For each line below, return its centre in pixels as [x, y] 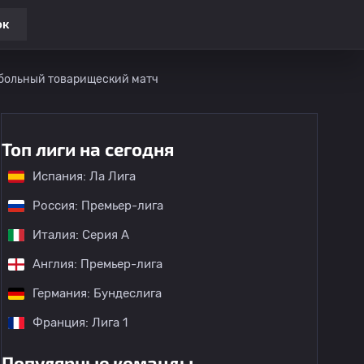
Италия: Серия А [81, 235]
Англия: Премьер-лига [97, 264]
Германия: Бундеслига [97, 293]
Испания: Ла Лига [84, 176]
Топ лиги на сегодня [88, 149]
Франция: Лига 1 [80, 323]
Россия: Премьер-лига [98, 206]
